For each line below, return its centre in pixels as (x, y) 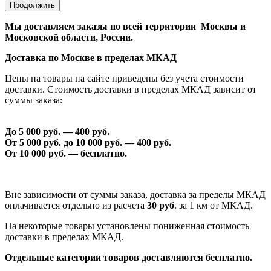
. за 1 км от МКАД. (214, 205)
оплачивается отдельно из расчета (76, 205)
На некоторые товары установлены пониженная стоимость (127, 226)
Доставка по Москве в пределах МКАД (91, 57)
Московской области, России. (69, 37)
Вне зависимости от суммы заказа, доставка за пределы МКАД (135, 194)
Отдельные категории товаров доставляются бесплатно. (129, 257)
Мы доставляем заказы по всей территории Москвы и (125, 26)
